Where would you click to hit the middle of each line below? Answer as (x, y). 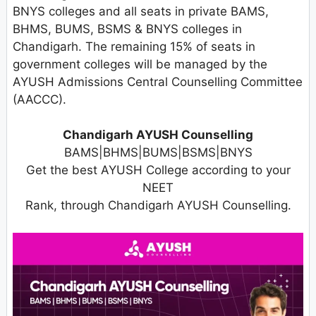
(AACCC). (39, 99)
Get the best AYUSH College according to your (158, 170)
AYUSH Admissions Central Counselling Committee (158, 81)
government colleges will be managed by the (140, 64)
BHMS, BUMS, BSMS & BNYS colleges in (127, 29)
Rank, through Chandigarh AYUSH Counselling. (158, 206)
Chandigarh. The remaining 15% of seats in (134, 46)
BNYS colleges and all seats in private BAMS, (141, 11)
